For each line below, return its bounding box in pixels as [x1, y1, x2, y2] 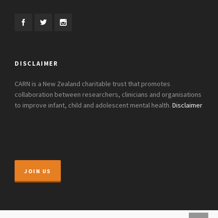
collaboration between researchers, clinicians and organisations [15, 91, 201, 99]
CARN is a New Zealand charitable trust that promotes [15, 80, 170, 88]
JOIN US [24, 168, 51, 175]
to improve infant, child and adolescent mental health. [15, 102, 172, 109]
